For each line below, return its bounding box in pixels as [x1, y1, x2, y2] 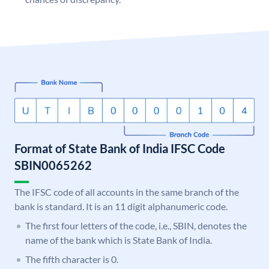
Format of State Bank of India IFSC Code [14, 141, 225, 156]
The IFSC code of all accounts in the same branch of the [14, 186, 239, 198]
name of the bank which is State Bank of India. [25, 234, 212, 246]
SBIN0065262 [14, 158, 92, 173]
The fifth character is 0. [25, 253, 118, 265]
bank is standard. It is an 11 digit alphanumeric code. [14, 201, 228, 213]
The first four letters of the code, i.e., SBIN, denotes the [25, 220, 247, 232]
